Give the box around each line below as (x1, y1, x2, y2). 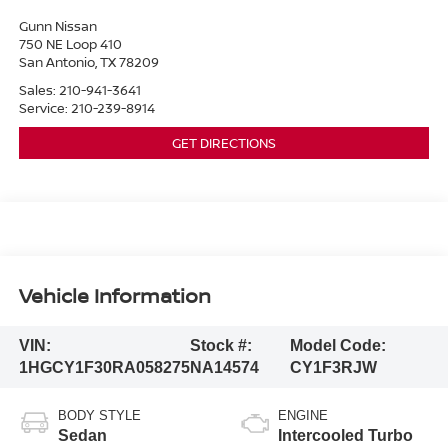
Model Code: (290, 337, 387, 355)
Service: (18, 98, 71, 117)
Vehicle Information (18, 282, 211, 310)
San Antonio (18, 52, 95, 71)
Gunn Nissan (18, 16, 97, 35)
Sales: (18, 80, 59, 99)
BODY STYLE (57, 407, 141, 423)
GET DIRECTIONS (172, 133, 276, 152)
